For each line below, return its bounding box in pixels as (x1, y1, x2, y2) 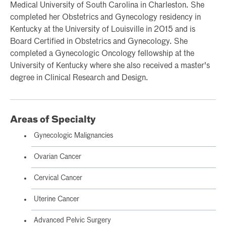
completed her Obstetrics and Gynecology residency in (10, 13, 201, 22)
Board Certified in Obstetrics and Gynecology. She (10, 37, 188, 46)
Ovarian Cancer (34, 153, 81, 160)
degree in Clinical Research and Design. (10, 74, 148, 82)
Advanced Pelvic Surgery (34, 216, 111, 224)
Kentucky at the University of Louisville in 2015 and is (10, 25, 195, 34)
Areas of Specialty (10, 115, 96, 125)
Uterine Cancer (34, 195, 79, 203)
